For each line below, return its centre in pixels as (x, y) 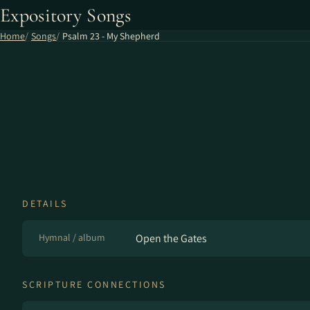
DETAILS (45, 203)
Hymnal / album (72, 237)
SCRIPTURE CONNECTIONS (94, 284)
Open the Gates (171, 238)
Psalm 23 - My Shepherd (111, 36)
